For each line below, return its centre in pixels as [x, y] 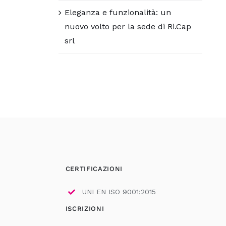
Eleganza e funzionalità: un [118, 12]
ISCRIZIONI [85, 208]
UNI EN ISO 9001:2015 [119, 191]
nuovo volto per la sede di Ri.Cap [128, 26]
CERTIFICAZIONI [94, 168]
